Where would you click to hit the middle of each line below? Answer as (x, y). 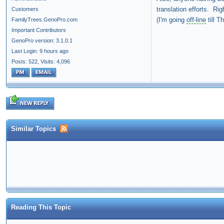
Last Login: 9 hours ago (40, 51)
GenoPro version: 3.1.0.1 (42, 41)
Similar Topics (33, 129)
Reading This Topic (41, 207)
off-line (196, 20)
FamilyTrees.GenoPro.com (44, 20)
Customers (25, 9)
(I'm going (171, 20)
